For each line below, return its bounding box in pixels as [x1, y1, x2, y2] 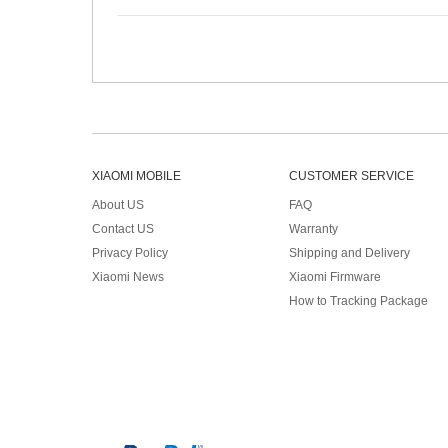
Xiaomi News [92, 270, 164, 284]
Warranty [289, 222, 339, 236]
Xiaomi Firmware [289, 270, 382, 284]
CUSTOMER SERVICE [289, 169, 415, 183]
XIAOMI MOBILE [92, 169, 181, 183]
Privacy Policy [92, 246, 168, 260]
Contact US [92, 222, 154, 236]
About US [92, 198, 144, 212]
